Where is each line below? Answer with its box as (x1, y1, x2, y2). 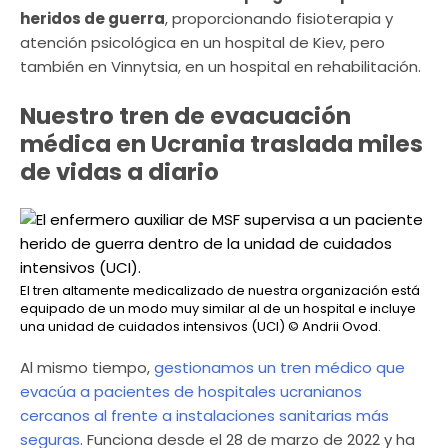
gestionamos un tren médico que (154, 357, 405, 379)
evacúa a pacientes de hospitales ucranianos (20, 381, 362, 403)
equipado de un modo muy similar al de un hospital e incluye (20, 299, 416, 319)
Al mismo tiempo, (20, 357, 154, 379)
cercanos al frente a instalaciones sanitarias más (20, 405, 389, 427)
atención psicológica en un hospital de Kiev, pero (20, 32, 385, 54)
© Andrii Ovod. (285, 317, 381, 337)
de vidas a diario (20, 155, 219, 188)
